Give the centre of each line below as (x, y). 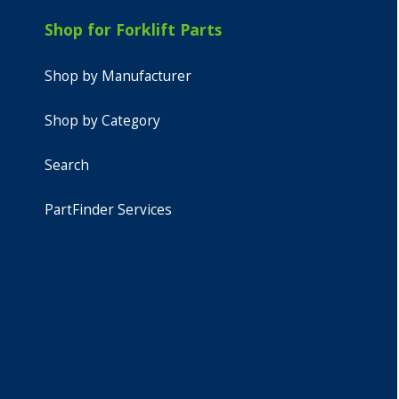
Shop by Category (102, 121)
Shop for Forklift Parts (133, 29)
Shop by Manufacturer (118, 76)
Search (66, 165)
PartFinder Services (108, 210)
